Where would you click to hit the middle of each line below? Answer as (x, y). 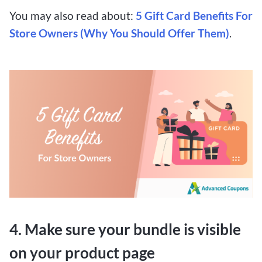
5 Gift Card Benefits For (194, 16)
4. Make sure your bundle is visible (125, 230)
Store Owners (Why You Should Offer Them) (119, 33)
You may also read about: (73, 16)
